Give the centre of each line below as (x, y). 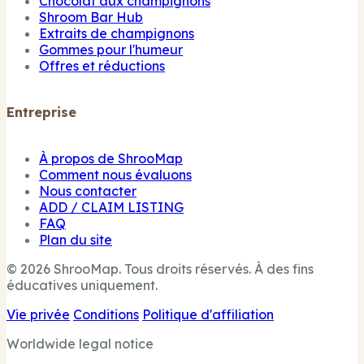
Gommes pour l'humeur (111, 49)
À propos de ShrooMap (111, 159)
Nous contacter (88, 191)
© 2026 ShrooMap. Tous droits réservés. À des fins (160, 269)
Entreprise (41, 112)
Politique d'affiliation (208, 315)
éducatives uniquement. (82, 286)
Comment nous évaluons (115, 175)
